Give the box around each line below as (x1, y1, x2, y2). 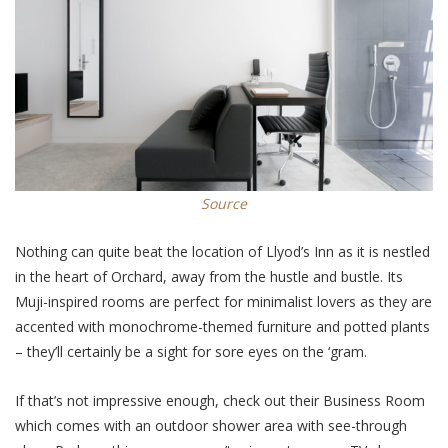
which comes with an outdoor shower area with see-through (15, 415, 407, 435)
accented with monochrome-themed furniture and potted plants (15, 317, 430, 337)
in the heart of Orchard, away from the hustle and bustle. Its (15, 267, 403, 287)
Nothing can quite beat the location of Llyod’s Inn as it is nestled (15, 242, 430, 262)
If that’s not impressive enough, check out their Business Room (15, 390, 425, 410)
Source (201, 194, 247, 214)
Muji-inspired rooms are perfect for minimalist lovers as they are (15, 292, 432, 312)
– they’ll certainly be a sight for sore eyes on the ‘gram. (15, 342, 371, 362)
